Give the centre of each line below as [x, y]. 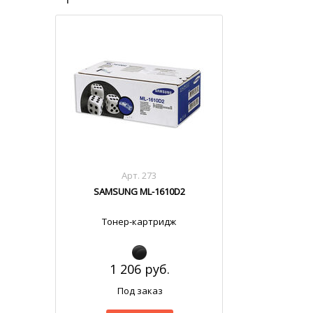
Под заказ [140, 291]
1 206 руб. [140, 269]
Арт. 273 [139, 175]
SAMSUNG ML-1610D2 [139, 191]
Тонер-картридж [139, 221]
